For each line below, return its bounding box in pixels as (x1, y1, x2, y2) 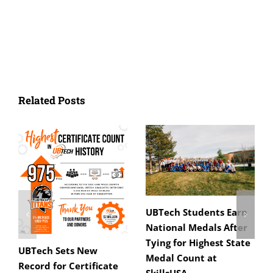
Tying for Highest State (146, 236, 250, 249)
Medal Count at (146, 252, 217, 264)
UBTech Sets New (18, 244, 97, 257)
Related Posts (18, 93, 85, 107)
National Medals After (146, 221, 247, 234)
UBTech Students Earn (146, 206, 247, 219)
